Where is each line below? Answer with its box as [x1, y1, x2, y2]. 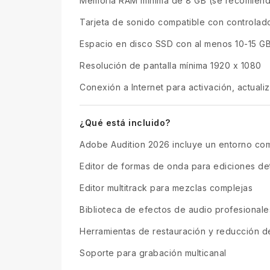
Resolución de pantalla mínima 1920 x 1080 [80, 60, 262, 71]
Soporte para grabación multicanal [80, 247, 227, 258]
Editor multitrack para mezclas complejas [80, 182, 253, 193]
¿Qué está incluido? [80, 117, 171, 128]
